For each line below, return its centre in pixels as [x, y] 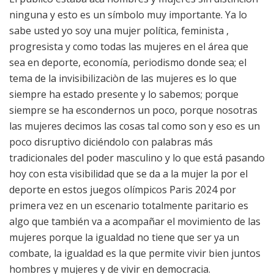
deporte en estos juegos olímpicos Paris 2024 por [123, 190]
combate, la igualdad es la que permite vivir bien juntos [135, 254]
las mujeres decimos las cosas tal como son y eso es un [135, 126]
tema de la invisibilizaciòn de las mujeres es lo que [123, 79]
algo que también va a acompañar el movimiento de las [135, 222]
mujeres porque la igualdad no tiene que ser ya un [124, 238]
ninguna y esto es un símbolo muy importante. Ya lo [128, 15]
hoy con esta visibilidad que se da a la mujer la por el [128, 174]
